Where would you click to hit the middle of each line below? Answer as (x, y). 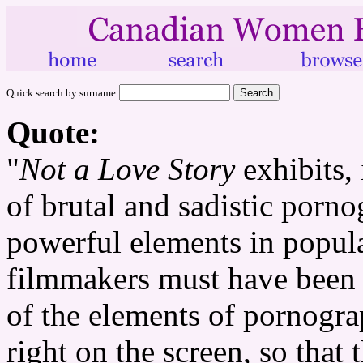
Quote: (53, 132)
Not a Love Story (127, 169)
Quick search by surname (61, 93)
